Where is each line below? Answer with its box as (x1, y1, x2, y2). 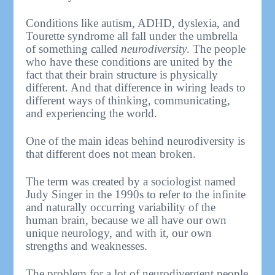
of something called (26, 42, 122, 55)
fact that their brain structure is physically (26, 68, 219, 81)
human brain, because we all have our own (26, 213, 227, 227)
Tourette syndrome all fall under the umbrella (26, 29, 238, 42)
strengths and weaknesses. (26, 239, 148, 252)
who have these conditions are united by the (26, 55, 233, 68)
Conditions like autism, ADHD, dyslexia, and (26, 16, 241, 29)
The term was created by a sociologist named (26, 174, 236, 188)
